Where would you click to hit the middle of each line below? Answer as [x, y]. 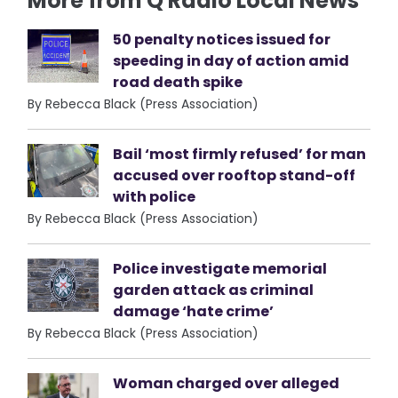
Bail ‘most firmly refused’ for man [240, 154]
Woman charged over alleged [227, 383]
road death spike [178, 82]
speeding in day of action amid [231, 61]
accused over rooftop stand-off [235, 175]
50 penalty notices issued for [222, 40]
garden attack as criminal [214, 290]
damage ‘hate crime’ [194, 311]
